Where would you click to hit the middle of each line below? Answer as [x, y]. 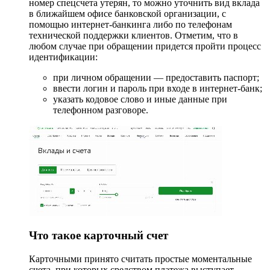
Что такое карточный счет [99, 236]
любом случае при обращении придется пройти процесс [145, 46]
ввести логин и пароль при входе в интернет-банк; [158, 88]
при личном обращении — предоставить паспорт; [156, 77]
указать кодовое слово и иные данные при [140, 99]
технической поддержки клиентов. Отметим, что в [133, 35]
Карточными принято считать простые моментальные [140, 259]
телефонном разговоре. [101, 110]
